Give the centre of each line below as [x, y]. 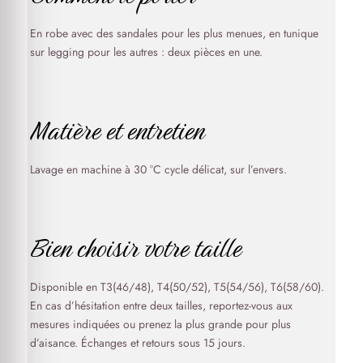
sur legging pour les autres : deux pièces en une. [146, 51]
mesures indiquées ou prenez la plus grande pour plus [160, 324]
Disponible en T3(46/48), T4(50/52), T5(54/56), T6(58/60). [177, 286]
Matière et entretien [117, 130]
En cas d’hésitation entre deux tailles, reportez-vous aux [161, 305]
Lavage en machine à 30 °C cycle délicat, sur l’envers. [158, 169]
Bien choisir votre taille [135, 248]
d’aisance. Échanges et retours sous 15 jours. [137, 342]
